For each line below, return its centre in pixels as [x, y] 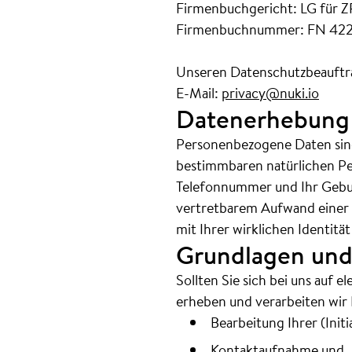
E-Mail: [199, 93]
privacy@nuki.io [270, 93]
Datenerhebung [263, 119]
